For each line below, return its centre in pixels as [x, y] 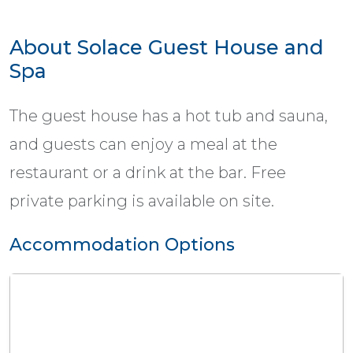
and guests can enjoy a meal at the [143, 145]
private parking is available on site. [142, 201]
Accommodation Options [122, 245]
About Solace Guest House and [167, 48]
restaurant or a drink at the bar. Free [148, 173]
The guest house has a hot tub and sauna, [169, 116]
